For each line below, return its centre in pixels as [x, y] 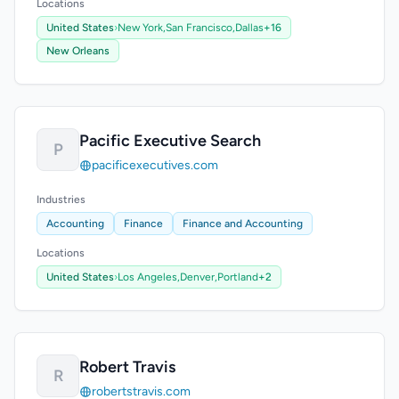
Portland [238, 277]
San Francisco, [200, 28]
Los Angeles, [149, 277]
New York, [142, 28]
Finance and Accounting [243, 224]
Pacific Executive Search [170, 141]
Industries [61, 199]
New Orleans [78, 51]
